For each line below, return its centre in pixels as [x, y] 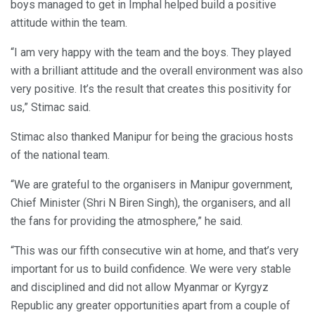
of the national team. [60, 155]
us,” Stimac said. [51, 108]
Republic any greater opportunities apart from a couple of [150, 306]
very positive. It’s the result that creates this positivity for [151, 89]
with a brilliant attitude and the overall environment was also [157, 71]
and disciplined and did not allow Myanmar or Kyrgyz [140, 288]
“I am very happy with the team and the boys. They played [151, 53]
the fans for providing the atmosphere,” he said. [127, 221]
